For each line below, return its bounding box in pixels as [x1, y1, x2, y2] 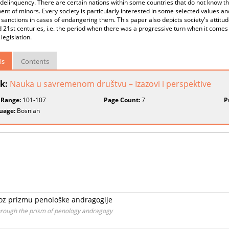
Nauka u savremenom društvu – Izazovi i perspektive [10, 78, 211, 89]
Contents [21, 57, 49, 66]
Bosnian [15, 106, 40, 115]
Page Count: [104, 96, 141, 104]
